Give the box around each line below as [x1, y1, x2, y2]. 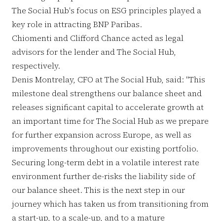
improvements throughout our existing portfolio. [12, 143, 198, 154]
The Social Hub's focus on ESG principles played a [12, 4, 201, 16]
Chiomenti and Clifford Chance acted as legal [12, 32, 184, 43]
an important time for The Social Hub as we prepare [12, 115, 209, 126]
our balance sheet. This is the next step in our [12, 184, 185, 195]
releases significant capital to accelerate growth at [12, 101, 204, 112]
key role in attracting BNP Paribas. [12, 18, 142, 30]
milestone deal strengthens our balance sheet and [12, 87, 202, 99]
